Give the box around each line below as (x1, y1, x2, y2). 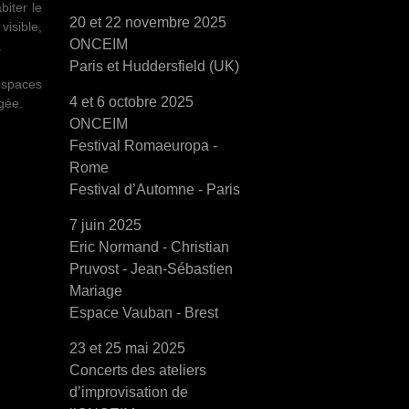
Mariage (69, 283, 122, 299)
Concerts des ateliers (69, 362, 206, 378)
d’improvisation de (69, 384, 188, 400)
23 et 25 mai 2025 (69, 341, 185, 356)
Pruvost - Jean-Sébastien (69, 261, 233, 277)
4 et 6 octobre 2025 (69, 94, 194, 110)
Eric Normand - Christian (69, 239, 229, 255)
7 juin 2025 (69, 217, 142, 233)
